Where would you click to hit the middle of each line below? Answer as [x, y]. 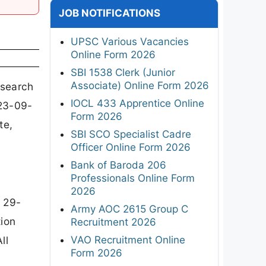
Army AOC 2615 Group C [129, 209]
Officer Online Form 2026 [131, 147]
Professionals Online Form [133, 178]
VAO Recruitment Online [128, 240]
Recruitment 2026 [113, 222]
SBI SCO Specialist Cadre [131, 134]
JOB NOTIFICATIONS [110, 13]
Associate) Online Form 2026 [140, 85]
